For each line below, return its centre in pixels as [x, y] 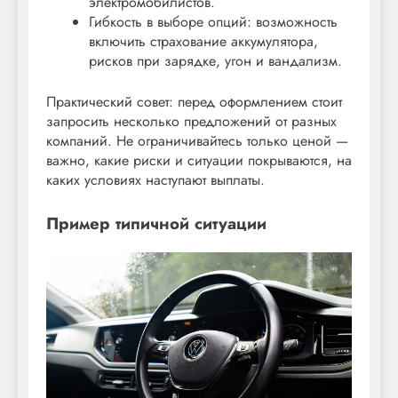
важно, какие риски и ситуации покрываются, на [199, 161]
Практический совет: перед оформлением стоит [194, 102]
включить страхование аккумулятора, [203, 42]
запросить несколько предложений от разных [191, 122]
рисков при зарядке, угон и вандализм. [215, 61]
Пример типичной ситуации [156, 224]
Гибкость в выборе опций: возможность [213, 22]
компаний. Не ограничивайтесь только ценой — [197, 141]
